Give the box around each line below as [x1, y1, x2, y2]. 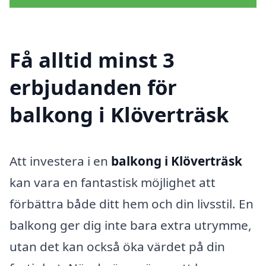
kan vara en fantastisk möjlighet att [9, 173, 216, 191]
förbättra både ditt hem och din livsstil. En [9, 195, 254, 212]
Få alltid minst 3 [9, 45, 175, 74]
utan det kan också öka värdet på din [9, 237, 225, 255]
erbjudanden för [9, 72, 177, 101]
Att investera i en [9, 152, 111, 169]
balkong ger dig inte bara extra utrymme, [9, 216, 252, 233]
